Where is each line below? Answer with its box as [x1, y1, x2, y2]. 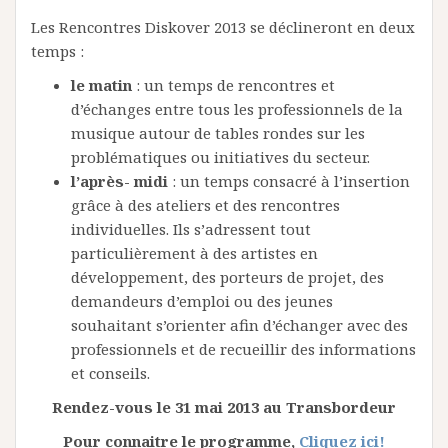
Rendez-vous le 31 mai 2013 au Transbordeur [52, 396, 396, 417]
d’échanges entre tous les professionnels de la [71, 98, 403, 119]
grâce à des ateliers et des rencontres [71, 194, 340, 215]
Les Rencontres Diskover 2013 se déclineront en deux [31, 16, 415, 37]
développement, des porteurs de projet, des [71, 266, 384, 287]
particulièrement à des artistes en [71, 242, 318, 263]
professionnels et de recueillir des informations [71, 338, 416, 359]
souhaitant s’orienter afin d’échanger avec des [71, 314, 408, 335]
